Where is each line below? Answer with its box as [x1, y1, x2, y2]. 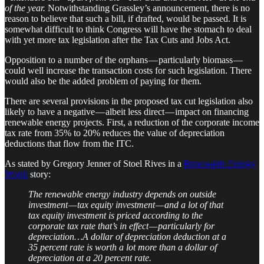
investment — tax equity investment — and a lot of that [28, 199, 223, 210]
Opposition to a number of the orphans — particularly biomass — [5, 54, 243, 65]
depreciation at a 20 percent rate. [28, 252, 151, 263]
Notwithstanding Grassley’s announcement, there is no [48, 2, 250, 13]
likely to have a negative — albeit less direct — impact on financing [5, 106, 249, 117]
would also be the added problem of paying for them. [5, 75, 202, 86]
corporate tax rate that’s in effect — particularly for [28, 220, 214, 231]
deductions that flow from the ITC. [5, 138, 134, 148]
